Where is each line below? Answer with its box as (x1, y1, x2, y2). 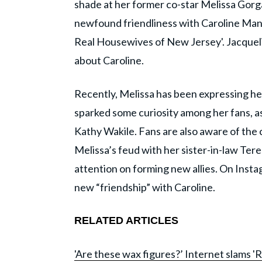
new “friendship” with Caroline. (74, 181, 215, 194)
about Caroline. (74, 54, 144, 67)
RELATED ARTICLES (74, 215, 178, 227)
